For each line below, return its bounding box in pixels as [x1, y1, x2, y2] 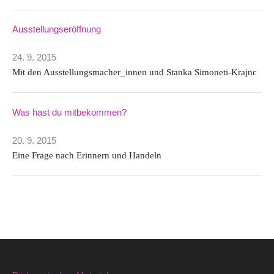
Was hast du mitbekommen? [12, 106, 127, 117]
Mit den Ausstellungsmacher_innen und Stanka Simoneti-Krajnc [12, 67, 257, 78]
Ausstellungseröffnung [12, 24, 101, 35]
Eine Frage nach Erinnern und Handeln [12, 149, 161, 160]
